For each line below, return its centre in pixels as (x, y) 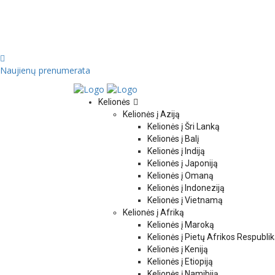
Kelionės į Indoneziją (186, 188)
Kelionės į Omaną (180, 176)
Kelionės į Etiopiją (180, 262)
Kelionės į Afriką (153, 213)
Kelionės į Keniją (178, 250)
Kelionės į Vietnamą (185, 200)
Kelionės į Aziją (151, 114)
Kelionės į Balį (173, 139)
